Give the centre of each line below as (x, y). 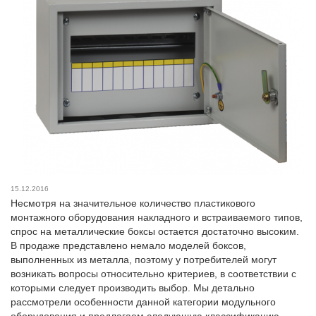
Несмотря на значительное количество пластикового (133, 203)
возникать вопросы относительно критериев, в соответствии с (153, 273)
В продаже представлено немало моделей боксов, (128, 245)
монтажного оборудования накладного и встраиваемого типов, (157, 217)
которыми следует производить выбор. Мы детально (133, 287)
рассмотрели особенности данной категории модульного (143, 302)
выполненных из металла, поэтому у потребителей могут (144, 259)
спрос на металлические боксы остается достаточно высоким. (155, 231)
